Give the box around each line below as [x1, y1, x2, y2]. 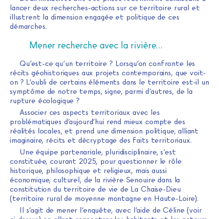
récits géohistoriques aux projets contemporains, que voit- [10, 68, 206, 78]
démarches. [10, 22, 47, 31]
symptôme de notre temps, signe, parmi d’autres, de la [10, 87, 193, 96]
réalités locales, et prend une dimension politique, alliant [10, 127, 199, 136]
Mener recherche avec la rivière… [29, 40, 202, 51]
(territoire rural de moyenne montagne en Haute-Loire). [10, 194, 198, 203]
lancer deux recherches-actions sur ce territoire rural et [10, 3, 200, 13]
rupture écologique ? [10, 96, 80, 106]
